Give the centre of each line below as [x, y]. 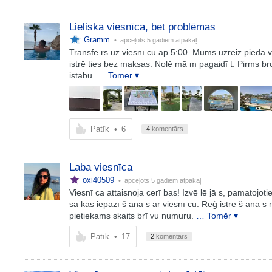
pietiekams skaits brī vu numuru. [131, 216]
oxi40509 [98, 180]
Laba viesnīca [100, 167]
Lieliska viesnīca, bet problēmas [142, 27]
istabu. [82, 75]
